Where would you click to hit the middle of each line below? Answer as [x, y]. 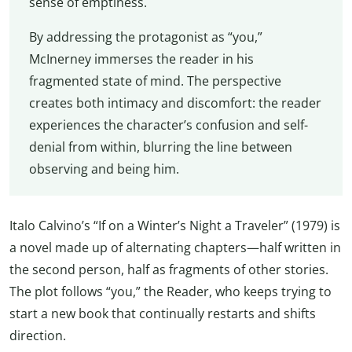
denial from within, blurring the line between [160, 147]
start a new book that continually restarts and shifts [163, 313]
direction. [38, 335]
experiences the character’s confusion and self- [168, 125]
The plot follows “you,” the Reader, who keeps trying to [170, 291]
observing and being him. [104, 169]
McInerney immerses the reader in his [141, 59]
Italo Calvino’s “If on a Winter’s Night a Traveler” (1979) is [175, 225]
